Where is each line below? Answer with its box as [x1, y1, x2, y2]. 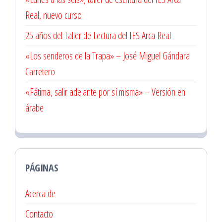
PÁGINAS [25, 161, 58, 175]
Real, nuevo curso [25, 8, 82, 22]
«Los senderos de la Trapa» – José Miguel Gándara [25, 49, 190, 63]
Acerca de [25, 187, 55, 201]
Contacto [25, 207, 53, 221]
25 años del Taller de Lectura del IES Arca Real [25, 29, 171, 43]
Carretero [25, 65, 55, 79]
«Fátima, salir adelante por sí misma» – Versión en [25, 85, 185, 99]
